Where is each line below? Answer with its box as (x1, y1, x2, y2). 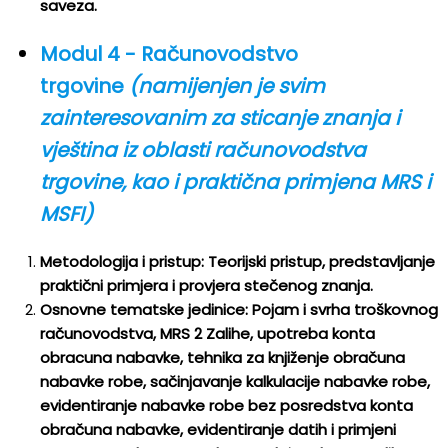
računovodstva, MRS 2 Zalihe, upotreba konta (40, 323, 375, 344)
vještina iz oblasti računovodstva (40, 136, 366, 164)
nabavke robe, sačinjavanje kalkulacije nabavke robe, (40, 371, 430, 392)
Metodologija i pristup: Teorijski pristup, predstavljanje (40, 251, 435, 272)
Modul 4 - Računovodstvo (40, 40, 298, 68)
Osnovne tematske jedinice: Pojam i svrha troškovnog (40, 299, 438, 320)
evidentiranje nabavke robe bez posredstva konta (40, 395, 413, 416)
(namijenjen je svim (129, 72, 325, 100)
